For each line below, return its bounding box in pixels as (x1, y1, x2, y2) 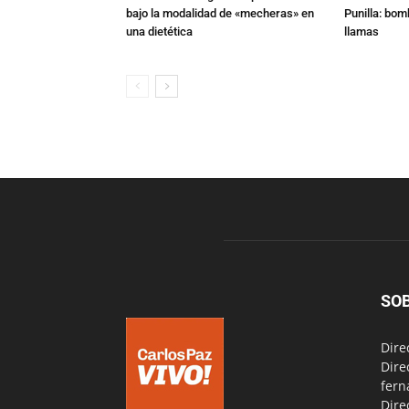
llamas (344, 25, 379, 38)
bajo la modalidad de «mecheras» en (126, 6, 314, 20)
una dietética (126, 25, 193, 38)
